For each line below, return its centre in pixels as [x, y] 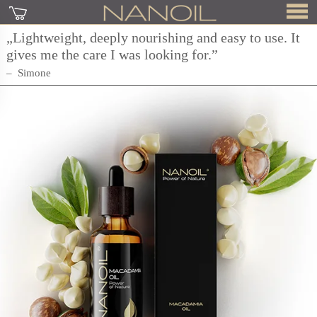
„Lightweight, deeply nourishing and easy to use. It [153, 38]
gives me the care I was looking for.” [112, 54]
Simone [34, 73]
